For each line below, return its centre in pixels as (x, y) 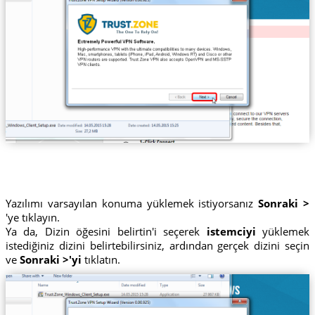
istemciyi (231, 231)
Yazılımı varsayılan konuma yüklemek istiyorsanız (132, 203)
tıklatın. (101, 259)
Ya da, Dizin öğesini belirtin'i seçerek (106, 231)
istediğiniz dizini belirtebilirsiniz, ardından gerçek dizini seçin (157, 245)
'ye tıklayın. (32, 217)
